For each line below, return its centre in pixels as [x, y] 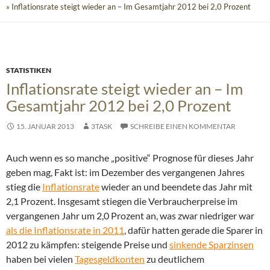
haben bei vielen [40, 259]
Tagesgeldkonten [110, 259]
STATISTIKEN [29, 71]
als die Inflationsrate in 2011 [65, 230]
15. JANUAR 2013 [45, 127]
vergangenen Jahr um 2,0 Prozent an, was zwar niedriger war [130, 216]
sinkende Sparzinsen [212, 245]
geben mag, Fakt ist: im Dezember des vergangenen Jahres [125, 172]
